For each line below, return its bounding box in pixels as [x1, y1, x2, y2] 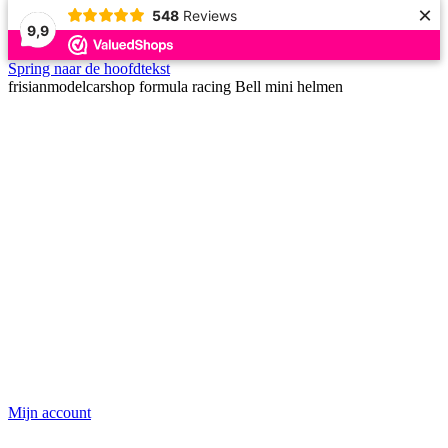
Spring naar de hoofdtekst [8, 60, 170, 77]
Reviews [182, 6, 237, 24]
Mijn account [8, 404, 91, 421]
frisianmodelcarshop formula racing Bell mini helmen [8, 78, 343, 95]
